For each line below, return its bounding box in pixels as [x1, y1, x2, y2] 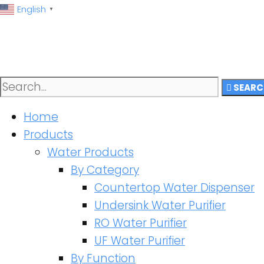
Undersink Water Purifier [94, 197, 226, 213]
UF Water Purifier [94, 233, 185, 249]
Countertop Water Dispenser [94, 180, 255, 196]
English [17, 2, 46, 15]
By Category [71, 162, 139, 178]
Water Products [47, 144, 134, 160]
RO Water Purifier [94, 215, 187, 231]
